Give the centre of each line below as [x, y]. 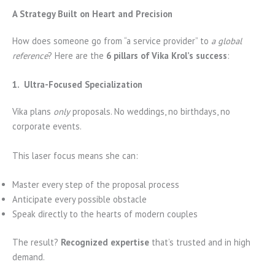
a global [227, 41]
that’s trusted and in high [200, 242]
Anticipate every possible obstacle [79, 199]
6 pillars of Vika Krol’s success [167, 56]
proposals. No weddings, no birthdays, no [150, 112]
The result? [37, 242]
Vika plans [33, 112]
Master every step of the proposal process [96, 185]
